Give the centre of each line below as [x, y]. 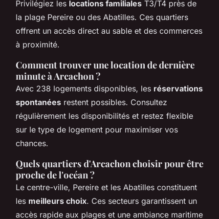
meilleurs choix [57, 201]
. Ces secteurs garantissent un [142, 201]
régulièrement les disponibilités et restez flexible [104, 116]
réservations [178, 88]
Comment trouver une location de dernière [105, 65]
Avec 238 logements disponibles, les [85, 88]
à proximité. [38, 44]
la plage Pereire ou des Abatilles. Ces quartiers [102, 17]
